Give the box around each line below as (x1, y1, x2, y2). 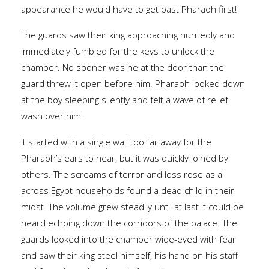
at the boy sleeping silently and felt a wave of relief (21, 93, 228, 106)
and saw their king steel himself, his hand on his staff (21, 249, 238, 261)
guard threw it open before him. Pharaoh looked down (21, 77, 245, 89)
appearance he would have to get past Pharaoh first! (21, 2, 237, 15)
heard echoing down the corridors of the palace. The (21, 216, 237, 229)
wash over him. (21, 109, 83, 122)
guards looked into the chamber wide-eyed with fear (21, 232, 236, 245)
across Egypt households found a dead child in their (21, 184, 234, 196)
